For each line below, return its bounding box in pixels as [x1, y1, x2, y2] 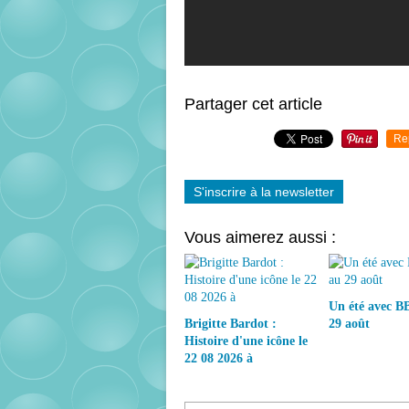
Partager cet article [184, 94, 322, 113]
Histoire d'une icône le [184, 333, 308, 348]
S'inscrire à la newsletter [194, 184, 334, 199]
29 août [328, 316, 370, 330]
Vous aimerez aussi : [184, 227, 336, 246]
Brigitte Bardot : [184, 316, 277, 330]
